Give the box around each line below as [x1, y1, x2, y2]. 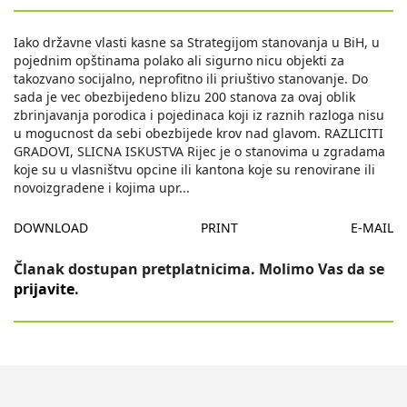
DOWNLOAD [14, 219, 88, 237]
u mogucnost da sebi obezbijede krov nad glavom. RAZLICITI [14, 124, 383, 143]
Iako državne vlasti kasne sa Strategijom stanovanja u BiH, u [14, 34, 380, 52]
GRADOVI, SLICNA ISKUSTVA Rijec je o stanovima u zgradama [14, 143, 385, 161]
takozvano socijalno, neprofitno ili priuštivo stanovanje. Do [14, 70, 368, 88]
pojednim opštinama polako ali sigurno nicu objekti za [14, 52, 344, 70]
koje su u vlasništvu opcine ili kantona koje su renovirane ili [14, 161, 375, 179]
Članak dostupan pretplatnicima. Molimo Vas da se [14, 259, 384, 280]
